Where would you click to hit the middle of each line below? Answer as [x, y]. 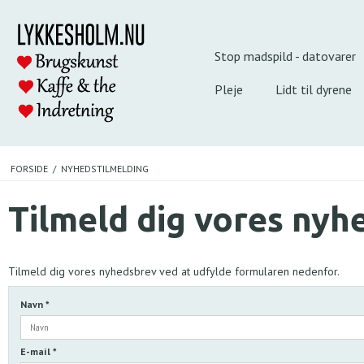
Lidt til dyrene [314, 89]
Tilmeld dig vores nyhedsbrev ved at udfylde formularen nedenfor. [174, 272]
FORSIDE [29, 168]
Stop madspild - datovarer [285, 56]
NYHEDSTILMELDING [104, 168]
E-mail [37, 352]
